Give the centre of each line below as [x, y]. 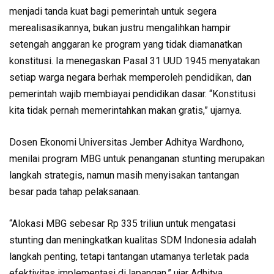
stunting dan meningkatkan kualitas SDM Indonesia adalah [133, 240]
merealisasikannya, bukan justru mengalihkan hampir [120, 28]
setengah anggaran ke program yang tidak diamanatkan [126, 45]
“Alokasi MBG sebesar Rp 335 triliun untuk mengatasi [122, 224]
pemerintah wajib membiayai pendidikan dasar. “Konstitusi [132, 94]
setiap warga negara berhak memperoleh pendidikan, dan [130, 78]
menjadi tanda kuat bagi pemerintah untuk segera [113, 12]
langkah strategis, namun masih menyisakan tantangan [124, 176]
